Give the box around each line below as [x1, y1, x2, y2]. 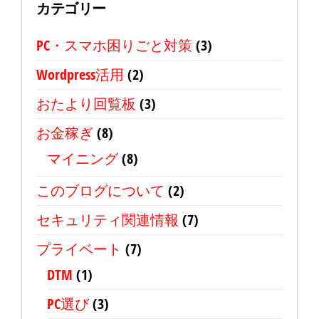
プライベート [36, 239, 122, 258]
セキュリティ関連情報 [36, 210, 179, 229]
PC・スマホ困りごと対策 [36, 36, 192, 55]
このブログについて [36, 181, 164, 200]
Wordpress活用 [36, 65, 124, 84]
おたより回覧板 [36, 94, 136, 113]
